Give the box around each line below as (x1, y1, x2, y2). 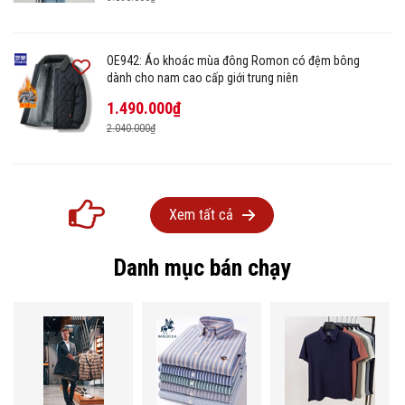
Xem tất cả (168, 205, 233, 223)
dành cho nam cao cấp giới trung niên (107, 70, 298, 85)
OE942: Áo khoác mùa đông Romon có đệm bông (107, 52, 360, 68)
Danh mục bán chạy (114, 253, 291, 281)
